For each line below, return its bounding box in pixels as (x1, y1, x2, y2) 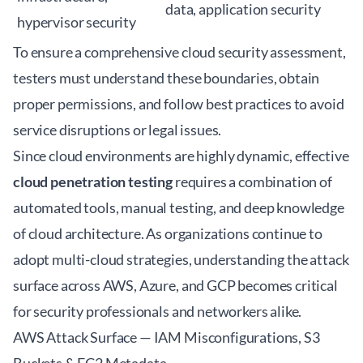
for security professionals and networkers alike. (13, 302, 302, 320)
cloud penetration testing (13, 173, 173, 190)
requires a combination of (173, 173, 332, 190)
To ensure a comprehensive (13, 43, 181, 61)
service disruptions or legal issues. (13, 121, 222, 139)
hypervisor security (17, 13, 136, 31)
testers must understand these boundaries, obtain (13, 69, 320, 87)
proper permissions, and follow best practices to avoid (13, 95, 344, 113)
